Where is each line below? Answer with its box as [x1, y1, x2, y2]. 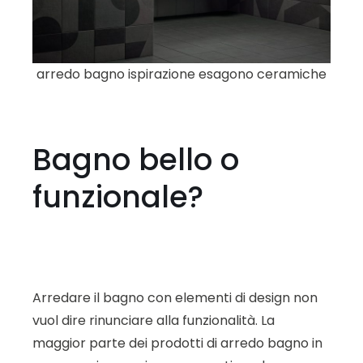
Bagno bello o [32, 139, 239, 181]
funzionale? [32, 176, 203, 219]
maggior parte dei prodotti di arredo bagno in [32, 334, 322, 353]
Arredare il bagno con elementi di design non [32, 288, 318, 308]
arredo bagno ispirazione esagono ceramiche [36, 65, 327, 84]
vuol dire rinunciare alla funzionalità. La [32, 311, 275, 331]
